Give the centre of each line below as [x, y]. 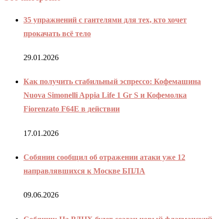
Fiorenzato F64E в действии [72, 109]
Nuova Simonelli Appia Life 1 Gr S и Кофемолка [105, 95]
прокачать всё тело [57, 33]
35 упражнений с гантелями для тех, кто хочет [105, 20]
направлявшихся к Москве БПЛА [84, 171]
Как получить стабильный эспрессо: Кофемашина [112, 82]
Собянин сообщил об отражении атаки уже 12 [104, 157]
